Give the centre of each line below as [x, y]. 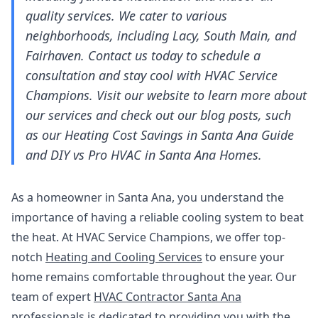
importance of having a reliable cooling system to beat [158, 217]
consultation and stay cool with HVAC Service [152, 75]
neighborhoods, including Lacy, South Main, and [161, 35]
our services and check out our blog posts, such [158, 115]
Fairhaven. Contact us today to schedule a [143, 55]
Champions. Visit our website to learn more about [166, 95]
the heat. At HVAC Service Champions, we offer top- [148, 237]
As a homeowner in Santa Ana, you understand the [148, 197]
